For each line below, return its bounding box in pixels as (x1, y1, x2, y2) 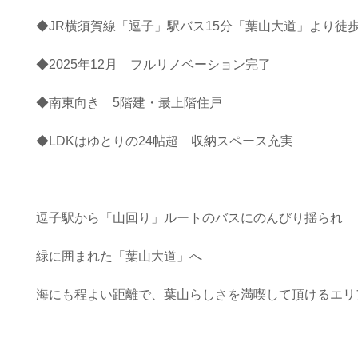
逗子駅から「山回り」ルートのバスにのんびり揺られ (35, 210, 343, 225)
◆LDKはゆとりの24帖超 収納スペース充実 (35, 133, 293, 148)
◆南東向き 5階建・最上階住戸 (35, 95, 222, 109)
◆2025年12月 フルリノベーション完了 (35, 57, 271, 71)
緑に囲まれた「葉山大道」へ (35, 249, 202, 263)
